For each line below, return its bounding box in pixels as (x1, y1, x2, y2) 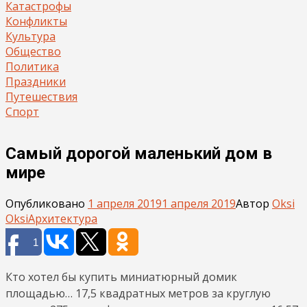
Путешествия (5, 89, 77, 104)
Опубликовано (5, 195, 88, 211)
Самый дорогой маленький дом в (5, 143, 272, 163)
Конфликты (5, 14, 67, 29)
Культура (5, 29, 56, 44)
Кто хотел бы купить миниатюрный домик (5, 269, 237, 284)
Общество (5, 44, 61, 59)
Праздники (5, 74, 66, 89)
